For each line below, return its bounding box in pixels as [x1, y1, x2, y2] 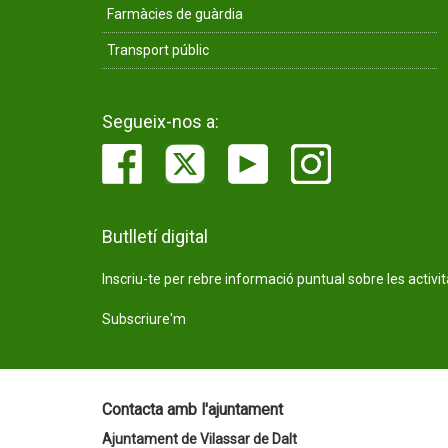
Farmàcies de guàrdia [107, 6, 243, 22]
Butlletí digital [102, 226, 208, 247]
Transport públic [107, 42, 209, 58]
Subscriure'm [102, 311, 186, 327]
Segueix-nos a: [102, 111, 219, 132]
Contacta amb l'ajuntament [102, 400, 283, 419]
